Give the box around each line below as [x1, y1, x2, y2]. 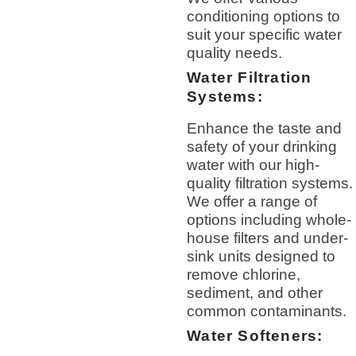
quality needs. [187, 44, 283, 61]
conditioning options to [187, 7, 341, 25]
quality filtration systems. [187, 174, 354, 192]
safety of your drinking [187, 137, 338, 155]
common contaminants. [187, 302, 347, 319]
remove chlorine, [187, 265, 301, 283]
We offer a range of [187, 192, 318, 210]
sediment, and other [187, 284, 323, 301]
